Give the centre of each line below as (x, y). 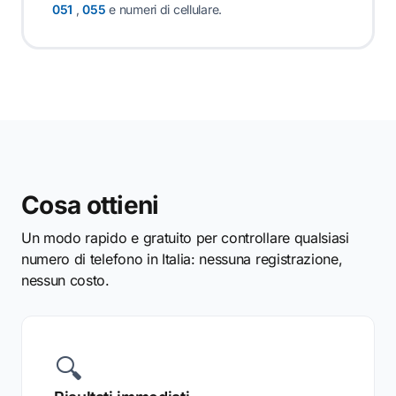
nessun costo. (65, 280)
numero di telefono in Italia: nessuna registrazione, (182, 259)
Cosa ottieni (90, 205)
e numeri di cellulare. (164, 9)
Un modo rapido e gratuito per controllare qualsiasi (185, 238)
